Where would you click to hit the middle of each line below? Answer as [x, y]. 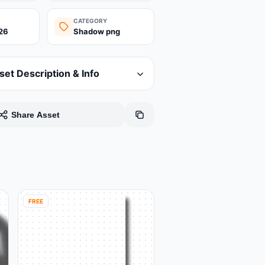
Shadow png [97, 32]
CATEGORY [90, 21]
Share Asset [35, 115]
